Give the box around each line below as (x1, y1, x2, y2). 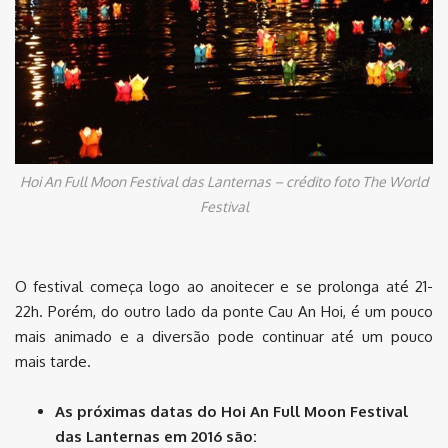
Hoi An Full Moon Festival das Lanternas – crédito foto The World (20, 173, 428, 191)
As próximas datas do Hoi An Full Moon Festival (55, 402, 408, 422)
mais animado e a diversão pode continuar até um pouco (15, 327, 433, 347)
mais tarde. (15, 352, 91, 372)
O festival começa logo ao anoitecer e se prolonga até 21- (15, 277, 433, 297)
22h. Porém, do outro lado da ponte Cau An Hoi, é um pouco (15, 302, 433, 322)
